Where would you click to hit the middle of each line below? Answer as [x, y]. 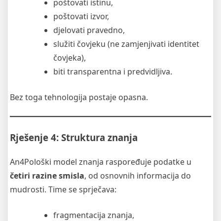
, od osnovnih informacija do [138, 176]
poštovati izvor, [81, 17]
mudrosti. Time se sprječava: [63, 190]
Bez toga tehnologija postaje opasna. [79, 97]
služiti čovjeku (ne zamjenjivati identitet [126, 44]
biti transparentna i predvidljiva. [113, 72]
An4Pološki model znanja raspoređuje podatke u [101, 162]
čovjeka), [70, 58]
